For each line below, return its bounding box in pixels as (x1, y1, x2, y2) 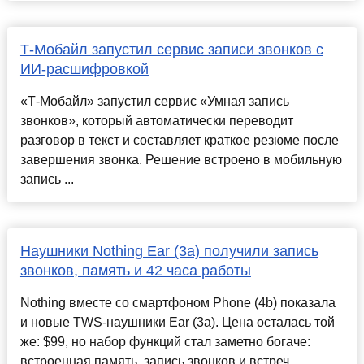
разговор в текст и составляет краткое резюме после (19, 133, 339, 148)
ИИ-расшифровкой (19, 61, 149, 78)
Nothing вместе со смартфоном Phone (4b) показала (19, 296, 336, 310)
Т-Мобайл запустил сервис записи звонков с (19, 41, 323, 58)
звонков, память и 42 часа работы (19, 262, 251, 279)
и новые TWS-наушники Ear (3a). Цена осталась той (19, 315, 335, 330)
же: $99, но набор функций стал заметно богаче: (19, 335, 310, 349)
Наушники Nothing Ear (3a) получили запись (19, 243, 318, 260)
